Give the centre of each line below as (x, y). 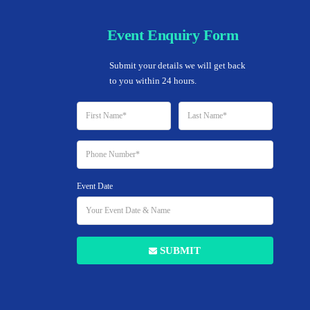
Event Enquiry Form (173, 35)
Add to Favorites (235, 252)
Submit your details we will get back (177, 65)
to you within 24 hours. (153, 81)
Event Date (94, 186)
